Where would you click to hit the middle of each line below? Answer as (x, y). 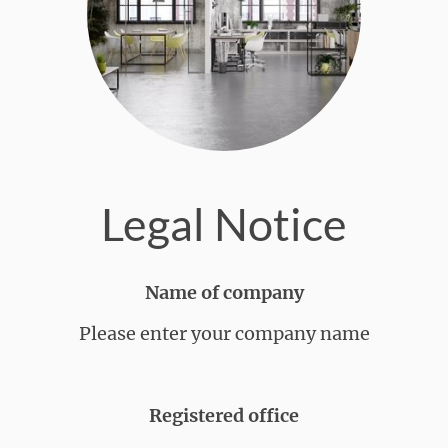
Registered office (224, 415)
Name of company (224, 292)
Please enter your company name (224, 333)
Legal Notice (224, 223)
